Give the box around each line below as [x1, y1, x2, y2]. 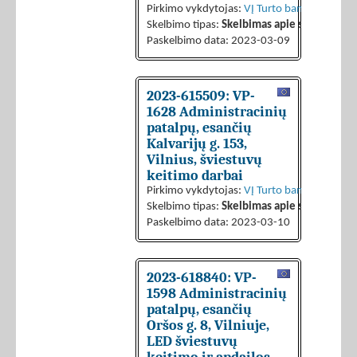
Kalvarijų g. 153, [147, 135, 247, 152]
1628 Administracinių [147, 104, 287, 120]
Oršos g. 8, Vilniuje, [147, 317, 269, 334]
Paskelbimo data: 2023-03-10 [147, 217, 290, 229]
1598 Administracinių [147, 285, 287, 302]
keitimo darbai [147, 167, 243, 184]
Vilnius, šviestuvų [147, 151, 262, 168]
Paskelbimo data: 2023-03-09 [147, 35, 290, 48]
